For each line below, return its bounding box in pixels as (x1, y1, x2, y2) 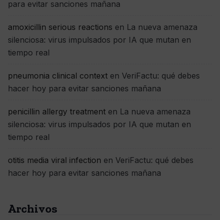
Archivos (8, 201, 57, 216)
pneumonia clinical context (8, 71, 108, 81)
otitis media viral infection (8, 155, 101, 165)
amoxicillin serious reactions (8, 22, 112, 32)
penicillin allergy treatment (8, 107, 106, 116)
